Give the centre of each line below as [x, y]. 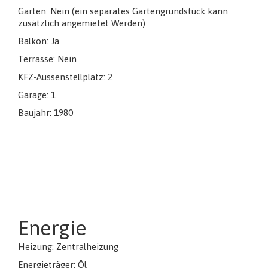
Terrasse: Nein [47, 59]
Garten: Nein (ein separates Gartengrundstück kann [123, 11]
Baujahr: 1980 [45, 112]
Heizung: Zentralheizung [68, 246]
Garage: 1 [37, 95]
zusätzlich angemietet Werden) [82, 23]
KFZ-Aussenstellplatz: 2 [65, 77]
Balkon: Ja [39, 41]
